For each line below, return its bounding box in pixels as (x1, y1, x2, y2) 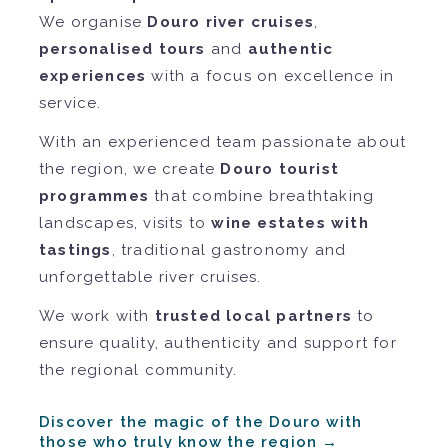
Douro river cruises (147, 12, 315, 31)
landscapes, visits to (39, 213, 212, 232)
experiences (39, 66, 147, 85)
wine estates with (211, 213, 369, 232)
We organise (39, 12, 148, 31)
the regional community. (39, 360, 238, 379)
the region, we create (39, 159, 221, 178)
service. (39, 93, 102, 112)
